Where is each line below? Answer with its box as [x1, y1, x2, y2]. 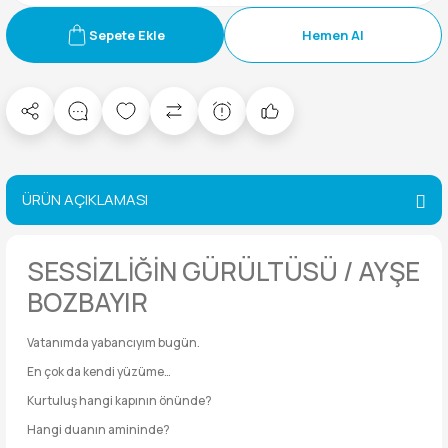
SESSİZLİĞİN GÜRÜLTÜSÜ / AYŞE [27, 253, 420, 289]
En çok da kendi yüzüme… [27, 363, 171, 380]
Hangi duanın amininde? [27, 421, 170, 438]
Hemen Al [302, 26, 364, 44]
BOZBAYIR [27, 284, 148, 320]
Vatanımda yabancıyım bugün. [27, 334, 200, 351]
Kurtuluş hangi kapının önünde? [27, 392, 212, 409]
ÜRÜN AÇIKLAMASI [22, 189, 148, 210]
